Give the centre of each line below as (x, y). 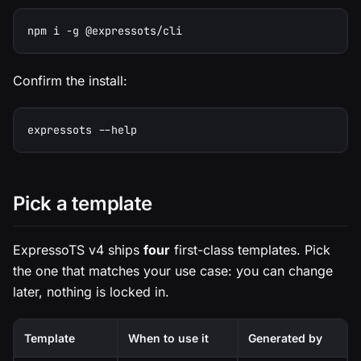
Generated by (285, 338)
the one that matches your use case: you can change (173, 270)
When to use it (168, 338)
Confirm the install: (70, 80)
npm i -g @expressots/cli (105, 30)
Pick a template (83, 203)
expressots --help (82, 129)
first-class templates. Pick (250, 249)
